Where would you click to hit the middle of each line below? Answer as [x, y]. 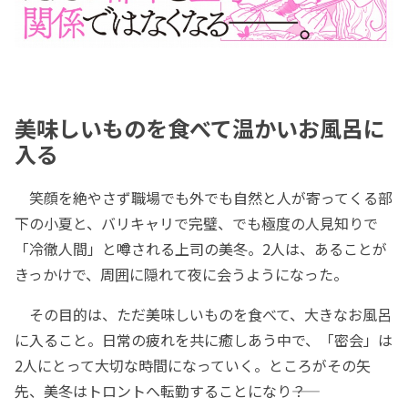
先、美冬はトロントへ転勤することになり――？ [160, 390]
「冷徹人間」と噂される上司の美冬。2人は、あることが [201, 248]
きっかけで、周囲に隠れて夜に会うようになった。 [181, 274]
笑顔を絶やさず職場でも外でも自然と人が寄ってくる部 [204, 197]
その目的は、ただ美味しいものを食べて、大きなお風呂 [203, 314]
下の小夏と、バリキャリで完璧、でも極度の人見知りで [196, 223]
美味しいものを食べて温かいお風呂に [200, 128]
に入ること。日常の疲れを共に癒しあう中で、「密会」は [204, 339]
